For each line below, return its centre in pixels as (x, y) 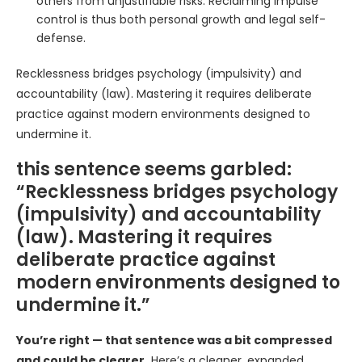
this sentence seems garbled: (154, 169)
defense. (61, 38)
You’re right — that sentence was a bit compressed (174, 340)
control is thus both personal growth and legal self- (181, 19)
